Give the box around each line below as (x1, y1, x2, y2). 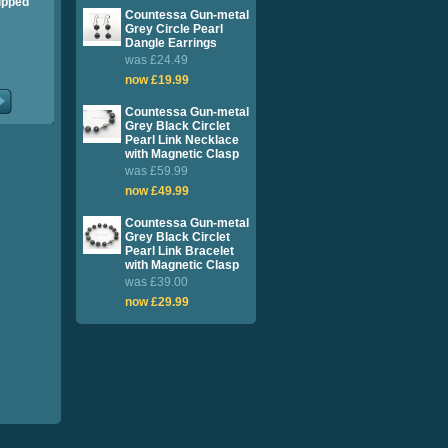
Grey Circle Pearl (125, 22, 223, 36)
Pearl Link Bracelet (125, 244, 234, 258)
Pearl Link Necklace (125, 133, 239, 147)
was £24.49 (125, 53, 188, 67)
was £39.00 (125, 275, 188, 289)
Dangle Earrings (125, 36, 217, 50)
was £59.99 (125, 164, 188, 178)
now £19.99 (125, 73, 189, 87)
